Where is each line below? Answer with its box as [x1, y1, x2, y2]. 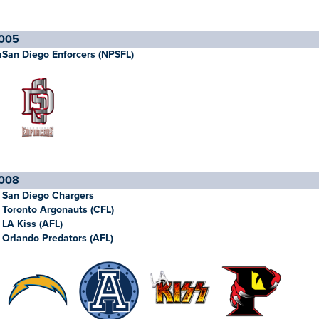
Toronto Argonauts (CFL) [2, 204, 114, 216]
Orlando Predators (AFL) [2, 232, 113, 244]
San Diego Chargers [2, 189, 94, 202]
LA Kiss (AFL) [2, 218, 63, 230]
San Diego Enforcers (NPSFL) [2, 48, 134, 61]
